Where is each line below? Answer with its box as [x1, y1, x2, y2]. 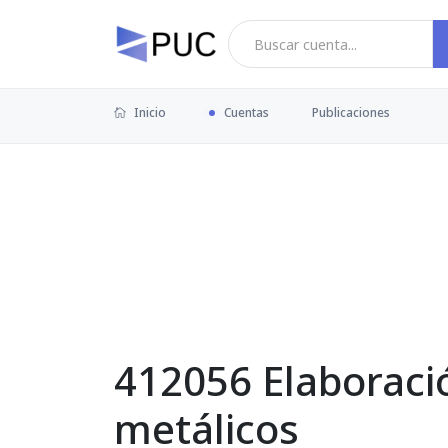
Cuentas [224, 104, 269, 121]
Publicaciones [312, 104, 390, 121]
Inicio [131, 104, 166, 121]
